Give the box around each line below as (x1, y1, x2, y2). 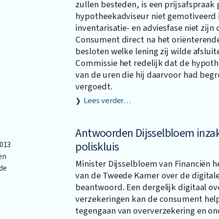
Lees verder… (84, 95, 131, 107)
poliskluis (75, 138, 119, 155)
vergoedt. (75, 80, 112, 93)
